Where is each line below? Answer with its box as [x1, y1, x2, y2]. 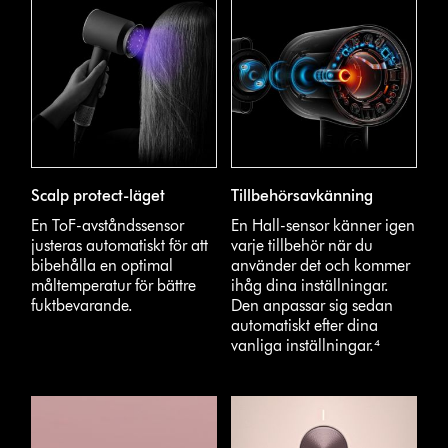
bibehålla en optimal [31, 256, 174, 276]
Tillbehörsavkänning [231, 186, 374, 206]
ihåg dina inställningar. [231, 276, 390, 296]
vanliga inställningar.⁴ [231, 336, 381, 356]
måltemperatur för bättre [31, 276, 197, 296]
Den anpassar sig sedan [231, 296, 394, 316]
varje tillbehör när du [231, 236, 374, 256]
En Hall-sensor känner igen [231, 216, 416, 236]
